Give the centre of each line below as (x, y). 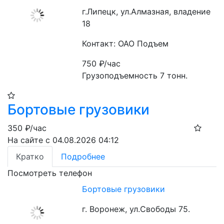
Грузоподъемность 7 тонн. (135, 75)
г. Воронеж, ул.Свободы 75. (136, 209)
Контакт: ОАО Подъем (125, 43)
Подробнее (83, 156)
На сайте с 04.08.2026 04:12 (63, 140)
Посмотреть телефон (50, 173)
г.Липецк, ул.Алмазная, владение (146, 11)
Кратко (30, 156)
